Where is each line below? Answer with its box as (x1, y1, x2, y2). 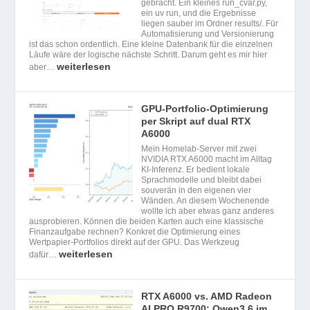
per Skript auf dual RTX (141, 115, 251, 127)
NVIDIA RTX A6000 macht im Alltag (141, 154, 273, 164)
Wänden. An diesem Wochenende (141, 195, 270, 206)
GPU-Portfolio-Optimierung (141, 102, 269, 114)
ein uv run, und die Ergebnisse (141, 8, 257, 18)
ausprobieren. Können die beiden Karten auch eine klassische (29, 216, 264, 226)
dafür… (29, 249, 60, 259)
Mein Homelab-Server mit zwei (141, 143, 257, 154)
